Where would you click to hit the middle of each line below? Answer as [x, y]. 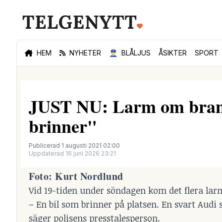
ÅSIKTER [173, 53]
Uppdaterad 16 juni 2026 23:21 [72, 153]
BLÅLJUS [136, 53]
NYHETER [85, 53]
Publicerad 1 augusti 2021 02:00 [74, 145]
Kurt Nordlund [89, 176]
